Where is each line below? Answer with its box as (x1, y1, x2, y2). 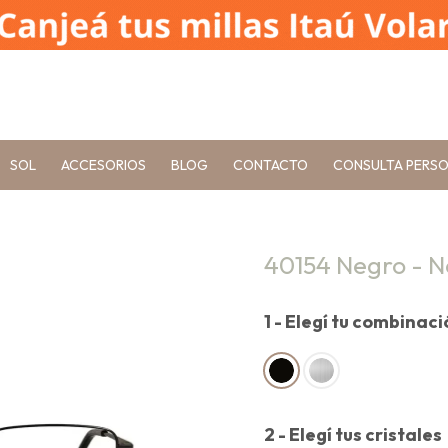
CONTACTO (233, 156, 308, 174)
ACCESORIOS (61, 156, 146, 174)
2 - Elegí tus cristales (264, 423, 442, 446)
